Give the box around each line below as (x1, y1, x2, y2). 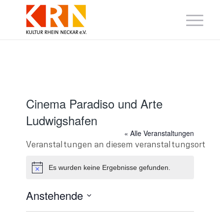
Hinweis (31, 167, 56, 175)
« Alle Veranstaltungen (124, 128, 194, 138)
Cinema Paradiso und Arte (26, 95, 163, 112)
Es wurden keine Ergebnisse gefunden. (49, 163, 171, 171)
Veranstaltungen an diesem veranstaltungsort (26, 139, 206, 149)
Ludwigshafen (26, 111, 98, 129)
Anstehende (26, 188, 83, 203)
